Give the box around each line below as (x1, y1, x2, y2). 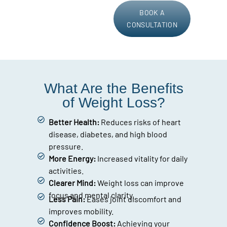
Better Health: (49, 117, 100, 127)
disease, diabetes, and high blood (49, 129, 168, 139)
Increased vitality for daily (96, 154, 188, 164)
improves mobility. (49, 206, 114, 216)
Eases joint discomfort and (85, 194, 182, 204)
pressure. (49, 141, 84, 152)
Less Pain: (49, 194, 86, 204)
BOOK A (139, 8, 165, 17)
